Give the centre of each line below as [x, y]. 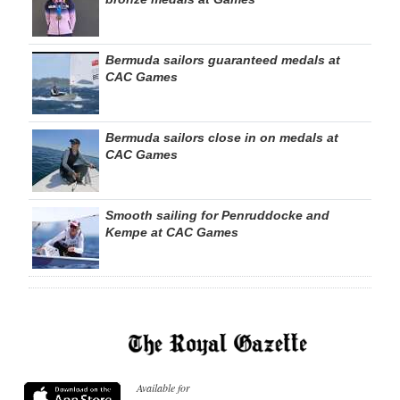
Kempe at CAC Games [172, 233]
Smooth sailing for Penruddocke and [217, 216]
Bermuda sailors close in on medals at [222, 138]
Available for [163, 387]
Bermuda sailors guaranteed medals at [223, 60]
